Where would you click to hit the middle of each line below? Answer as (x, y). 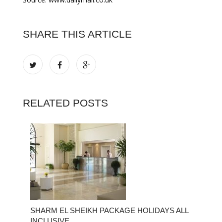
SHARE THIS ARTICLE (77, 34)
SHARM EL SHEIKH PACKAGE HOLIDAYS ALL (109, 210)
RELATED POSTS (65, 103)
